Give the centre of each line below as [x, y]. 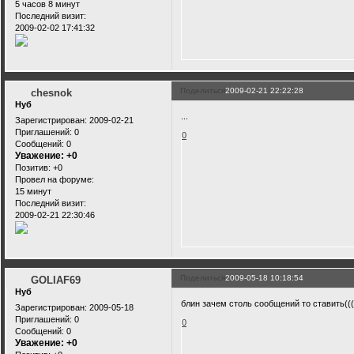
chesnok [51, 93]
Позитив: [33, 167]
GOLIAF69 [55, 281]
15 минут [33, 191]
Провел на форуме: [55, 179]
